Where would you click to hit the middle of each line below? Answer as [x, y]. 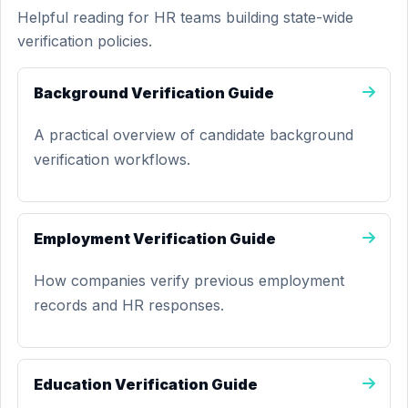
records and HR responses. [129, 305]
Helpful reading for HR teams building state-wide [185, 17]
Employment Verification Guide [155, 239]
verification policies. [85, 41]
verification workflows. [112, 159]
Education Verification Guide [146, 384]
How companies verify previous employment [189, 280]
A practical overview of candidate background [194, 135]
